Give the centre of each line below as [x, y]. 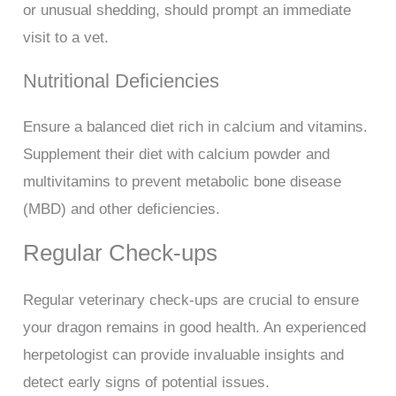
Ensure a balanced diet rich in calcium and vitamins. [196, 127]
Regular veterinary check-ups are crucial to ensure [191, 301]
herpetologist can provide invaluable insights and [184, 355]
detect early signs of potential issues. [147, 383]
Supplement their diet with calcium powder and [177, 155]
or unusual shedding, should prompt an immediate [187, 11]
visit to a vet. [66, 38]
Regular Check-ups [121, 253]
